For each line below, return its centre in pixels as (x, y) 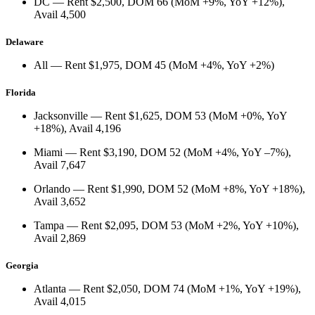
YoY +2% (249, 65)
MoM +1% (215, 289)
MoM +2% (213, 225)
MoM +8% (219, 188)
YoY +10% (268, 225)
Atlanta (50, 289)
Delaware (25, 41)
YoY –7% (263, 152)
